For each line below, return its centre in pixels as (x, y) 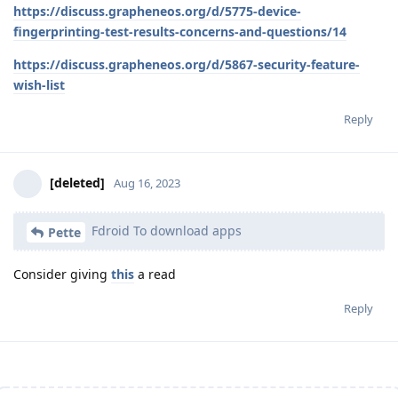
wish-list (39, 84)
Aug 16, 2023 (147, 183)
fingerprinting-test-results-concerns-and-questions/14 (180, 31)
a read (155, 274)
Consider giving (62, 274)
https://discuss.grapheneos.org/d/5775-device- (157, 11)
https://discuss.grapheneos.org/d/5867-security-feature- (187, 64)
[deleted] (77, 182)
